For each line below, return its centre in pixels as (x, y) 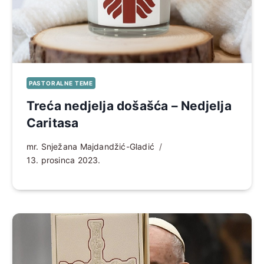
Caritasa (52, 123)
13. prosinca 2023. (63, 160)
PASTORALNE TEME (61, 83)
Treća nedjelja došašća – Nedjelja (129, 105)
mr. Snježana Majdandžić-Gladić (90, 146)
